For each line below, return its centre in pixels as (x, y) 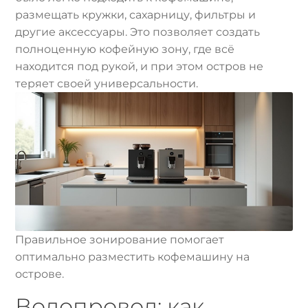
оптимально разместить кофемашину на (133, 256)
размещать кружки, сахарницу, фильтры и (136, 14)
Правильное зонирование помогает (120, 239)
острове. (40, 274)
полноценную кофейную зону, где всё (125, 49)
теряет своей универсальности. (107, 83)
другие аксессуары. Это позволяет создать (138, 32)
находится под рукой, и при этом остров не (140, 66)
